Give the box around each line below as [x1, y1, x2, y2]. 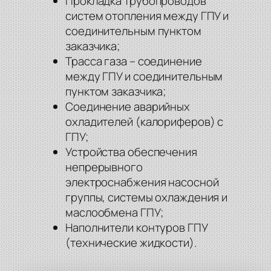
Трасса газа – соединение [65, 53, 202, 70]
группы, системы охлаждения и [65, 189, 228, 206]
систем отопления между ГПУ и [65, 8, 229, 24]
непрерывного [65, 159, 143, 175]
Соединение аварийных [65, 99, 190, 115]
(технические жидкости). [65, 235, 197, 251]
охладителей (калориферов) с [65, 114, 224, 130]
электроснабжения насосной [65, 174, 219, 191]
